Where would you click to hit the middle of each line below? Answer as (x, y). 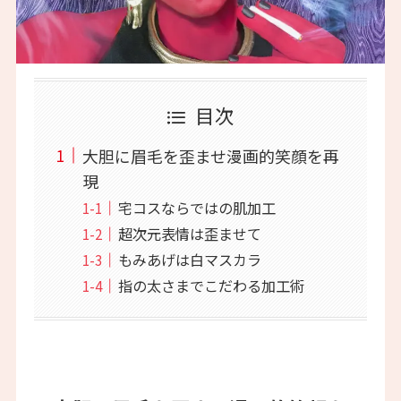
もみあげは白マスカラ (189, 259)
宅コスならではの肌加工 (196, 207)
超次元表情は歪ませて (189, 233)
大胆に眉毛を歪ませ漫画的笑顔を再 (210, 155)
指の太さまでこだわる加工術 (211, 285)
